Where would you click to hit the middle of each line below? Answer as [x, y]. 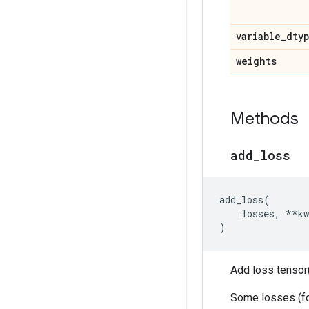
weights [256, 61]
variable [258, 36]
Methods [265, 119]
